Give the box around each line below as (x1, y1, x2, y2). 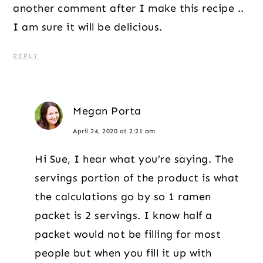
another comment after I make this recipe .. (13, 1, 244, 15)
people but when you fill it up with (35, 246, 212, 259)
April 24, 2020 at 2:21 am (73, 127, 156, 135)
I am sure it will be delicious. (13, 20, 163, 33)
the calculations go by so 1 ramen (35, 190, 211, 203)
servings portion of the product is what (35, 171, 240, 184)
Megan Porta (73, 104, 141, 117)
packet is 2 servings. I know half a (35, 208, 213, 222)
